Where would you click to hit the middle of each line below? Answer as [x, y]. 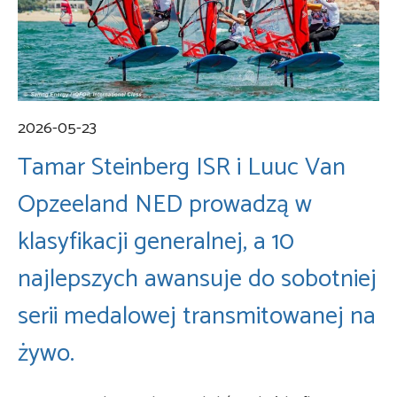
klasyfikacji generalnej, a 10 [156, 241]
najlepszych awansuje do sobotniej [197, 279]
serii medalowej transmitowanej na [197, 316]
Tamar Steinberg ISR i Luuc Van [182, 167]
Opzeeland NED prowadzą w [165, 204]
